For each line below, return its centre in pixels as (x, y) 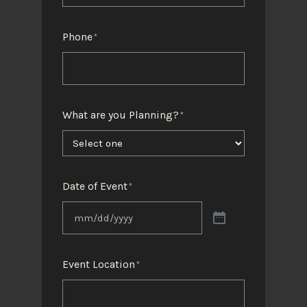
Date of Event (95, 186)
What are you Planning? (120, 115)
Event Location (98, 265)
